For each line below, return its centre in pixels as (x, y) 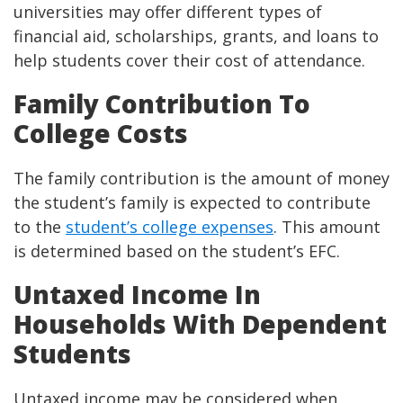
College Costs (101, 134)
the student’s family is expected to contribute (192, 203)
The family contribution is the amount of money (201, 179)
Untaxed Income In (137, 295)
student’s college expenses (170, 227)
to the (40, 227)
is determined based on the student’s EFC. (177, 251)
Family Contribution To (162, 104)
